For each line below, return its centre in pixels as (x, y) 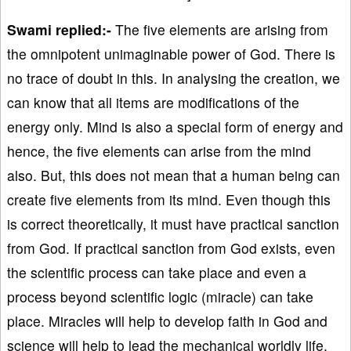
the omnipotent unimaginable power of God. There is (171, 53)
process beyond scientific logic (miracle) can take (160, 296)
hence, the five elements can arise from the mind (159, 150)
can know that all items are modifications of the (153, 102)
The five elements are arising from (220, 29)
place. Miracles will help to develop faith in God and (167, 320)
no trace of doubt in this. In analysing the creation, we (174, 78)
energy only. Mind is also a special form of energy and (175, 126)
